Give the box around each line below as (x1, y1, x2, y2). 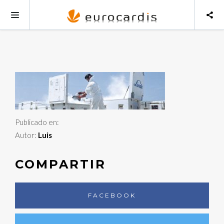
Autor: (15, 130, 38, 140)
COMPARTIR (15, 157, 106, 172)
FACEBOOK (88, 191, 136, 199)
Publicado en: (15, 117, 59, 127)
